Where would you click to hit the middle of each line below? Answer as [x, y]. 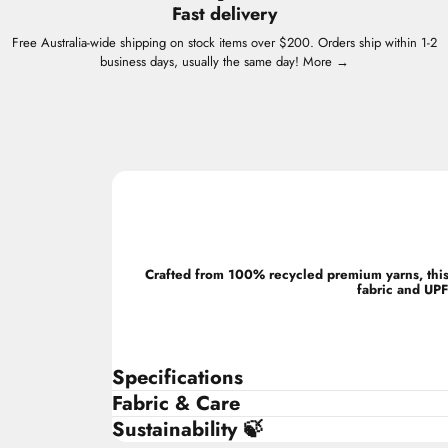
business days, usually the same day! [201, 61]
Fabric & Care [176, 403]
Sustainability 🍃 [187, 429]
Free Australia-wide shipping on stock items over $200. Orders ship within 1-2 [224, 42]
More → [325, 61]
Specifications [177, 377]
